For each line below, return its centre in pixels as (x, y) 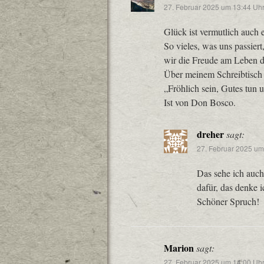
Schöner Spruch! (228, 201)
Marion (179, 248)
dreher (210, 134)
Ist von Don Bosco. (200, 102)
